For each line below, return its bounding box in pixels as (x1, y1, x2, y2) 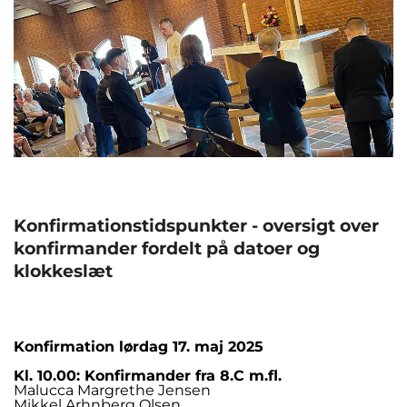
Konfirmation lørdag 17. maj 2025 (14, 338, 263, 356)
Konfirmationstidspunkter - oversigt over (14, 215, 379, 237)
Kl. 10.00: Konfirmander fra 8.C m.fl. (14, 367, 286, 385)
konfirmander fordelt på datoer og (14, 238, 320, 260)
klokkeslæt (14, 261, 113, 283)
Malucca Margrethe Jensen (14, 382, 211, 400)
